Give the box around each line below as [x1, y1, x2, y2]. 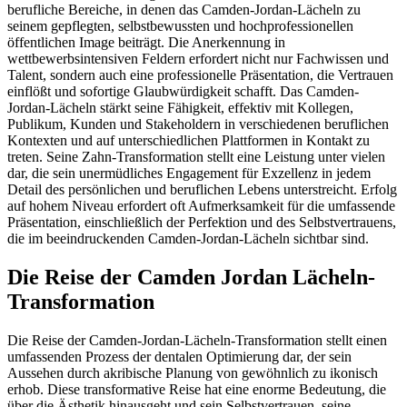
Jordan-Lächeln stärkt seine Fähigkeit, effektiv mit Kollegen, [7, 100, 353, 116]
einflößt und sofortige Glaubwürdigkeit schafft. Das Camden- [7, 84, 359, 100]
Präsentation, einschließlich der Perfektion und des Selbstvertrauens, [7, 214, 396, 231]
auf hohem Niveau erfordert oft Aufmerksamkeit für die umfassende [7, 198, 395, 214]
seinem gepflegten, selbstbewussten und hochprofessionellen [7, 18, 353, 35]
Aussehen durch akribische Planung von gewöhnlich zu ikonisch [7, 365, 378, 382]
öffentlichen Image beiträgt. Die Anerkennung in [7, 35, 285, 51]
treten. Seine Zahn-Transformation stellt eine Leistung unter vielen [7, 149, 385, 165]
